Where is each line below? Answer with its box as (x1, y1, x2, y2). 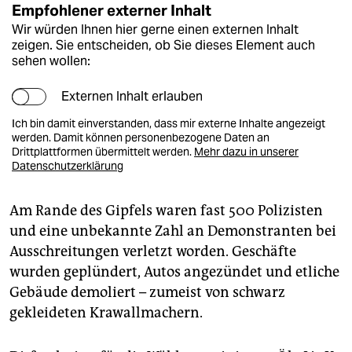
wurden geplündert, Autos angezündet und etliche (9, 262, 339, 280)
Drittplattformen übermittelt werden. (12, 144, 194, 159)
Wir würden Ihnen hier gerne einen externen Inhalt (12, 21, 299, 37)
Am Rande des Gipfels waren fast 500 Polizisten (9, 201, 323, 219)
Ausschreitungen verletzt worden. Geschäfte (9, 242, 296, 260)
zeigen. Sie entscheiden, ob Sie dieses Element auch (12, 37, 315, 53)
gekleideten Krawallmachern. (9, 303, 203, 321)
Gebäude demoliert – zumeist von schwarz (9, 283, 285, 301)
